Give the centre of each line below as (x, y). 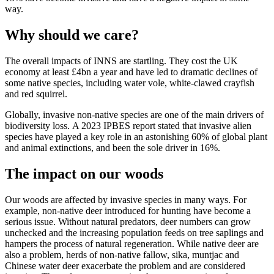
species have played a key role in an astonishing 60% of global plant (136, 136)
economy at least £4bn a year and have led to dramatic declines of (131, 72)
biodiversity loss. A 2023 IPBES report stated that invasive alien (128, 125)
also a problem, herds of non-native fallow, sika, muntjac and (122, 254)
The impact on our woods (84, 173)
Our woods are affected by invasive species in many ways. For (126, 199)
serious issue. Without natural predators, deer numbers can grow (128, 221)
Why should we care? (72, 35)
